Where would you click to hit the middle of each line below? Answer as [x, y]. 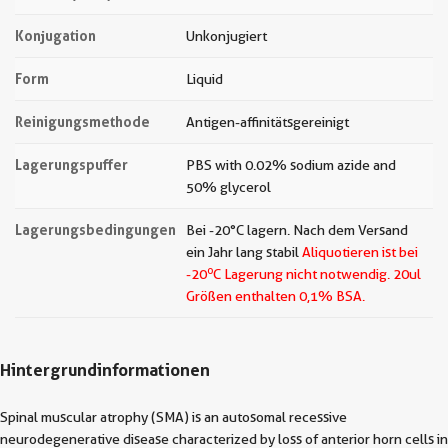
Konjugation [55, 35]
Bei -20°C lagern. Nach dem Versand [297, 230]
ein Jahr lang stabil [244, 252]
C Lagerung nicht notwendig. [301, 274]
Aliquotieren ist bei [360, 252]
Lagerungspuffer [71, 164]
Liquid [204, 79]
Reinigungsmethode [82, 121]
